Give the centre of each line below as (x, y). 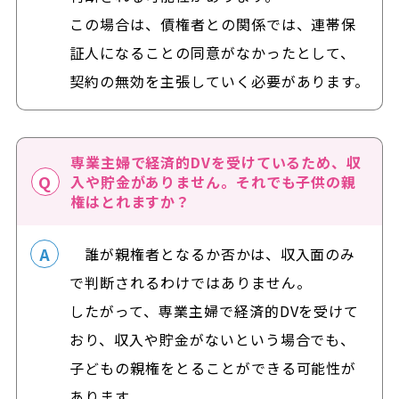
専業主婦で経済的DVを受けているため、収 (216, 162)
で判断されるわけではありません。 (191, 282)
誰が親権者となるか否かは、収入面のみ (213, 253)
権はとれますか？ (130, 201)
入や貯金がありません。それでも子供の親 (213, 181)
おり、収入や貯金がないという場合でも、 (213, 339)
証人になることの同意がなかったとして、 (213, 52)
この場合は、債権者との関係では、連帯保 (213, 24)
